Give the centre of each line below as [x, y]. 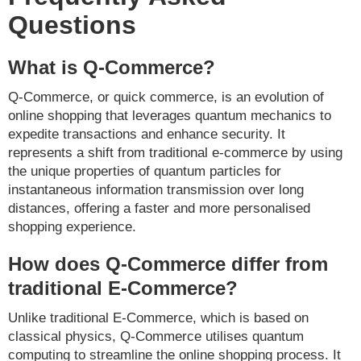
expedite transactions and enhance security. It [147, 135]
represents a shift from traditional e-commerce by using [175, 153]
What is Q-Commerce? [112, 68]
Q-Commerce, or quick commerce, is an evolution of [166, 98]
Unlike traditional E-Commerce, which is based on [158, 318]
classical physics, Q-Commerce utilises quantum [156, 337]
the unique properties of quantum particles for [145, 172]
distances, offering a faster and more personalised [159, 209]
